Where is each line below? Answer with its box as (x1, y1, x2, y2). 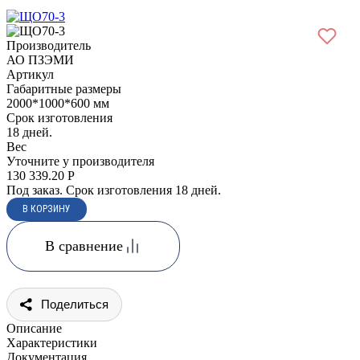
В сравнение (44, 237, 123, 254)
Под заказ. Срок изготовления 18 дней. (6, 182, 221, 197)
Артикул (6, 67, 54, 81)
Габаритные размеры (6, 81, 121, 96)
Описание (6, 321, 62, 335)
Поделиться (41, 297, 108, 311)
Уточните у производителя (6, 153, 154, 168)
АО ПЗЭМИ (6, 52, 74, 67)
